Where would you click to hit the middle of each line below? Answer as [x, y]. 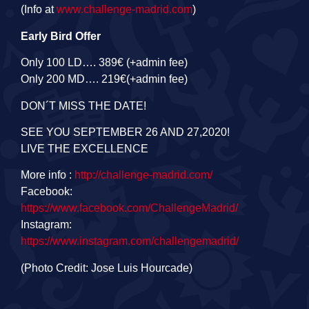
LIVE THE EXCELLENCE [84, 148]
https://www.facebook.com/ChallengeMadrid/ [129, 208]
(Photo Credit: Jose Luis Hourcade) [107, 268]
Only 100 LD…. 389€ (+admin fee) [104, 63]
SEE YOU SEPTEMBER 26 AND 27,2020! [125, 132]
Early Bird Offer [61, 36]
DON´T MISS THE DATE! [83, 106]
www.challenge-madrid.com [124, 10]
